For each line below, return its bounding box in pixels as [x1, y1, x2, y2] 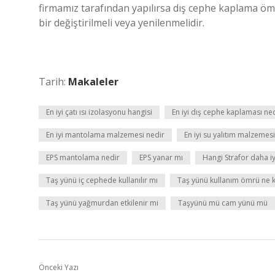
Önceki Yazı [39, 262, 79, 273]
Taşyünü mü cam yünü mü [178, 198, 268, 208]
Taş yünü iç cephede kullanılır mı [46, 175, 158, 185]
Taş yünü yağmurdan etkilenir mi [46, 198, 158, 208]
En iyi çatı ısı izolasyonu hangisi [46, 107, 152, 117]
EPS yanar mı [139, 152, 183, 163]
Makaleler [68, 75, 118, 88]
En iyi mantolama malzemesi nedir [46, 130, 165, 140]
